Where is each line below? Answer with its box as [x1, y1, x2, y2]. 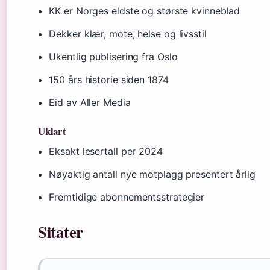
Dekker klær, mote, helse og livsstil [49, 27, 207, 40]
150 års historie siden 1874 [49, 73, 169, 86]
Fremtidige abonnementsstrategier [49, 190, 205, 203]
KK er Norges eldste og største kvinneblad [49, 4, 240, 17]
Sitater [38, 219, 84, 243]
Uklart [38, 123, 66, 139]
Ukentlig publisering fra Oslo [49, 50, 178, 63]
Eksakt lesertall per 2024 [49, 145, 163, 157]
